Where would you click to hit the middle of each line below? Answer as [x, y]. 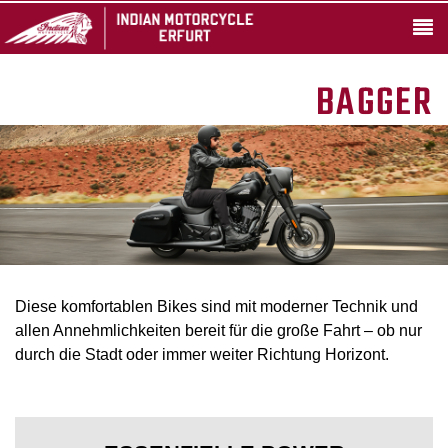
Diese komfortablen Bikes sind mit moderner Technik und [216, 306]
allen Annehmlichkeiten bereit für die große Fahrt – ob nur [218, 330]
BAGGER [374, 104]
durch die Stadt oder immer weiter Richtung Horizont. [202, 354]
